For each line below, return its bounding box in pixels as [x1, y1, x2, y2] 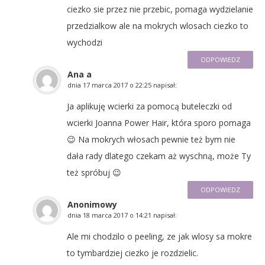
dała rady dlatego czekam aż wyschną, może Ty [67, 150, 251, 161]
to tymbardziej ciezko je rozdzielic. [67, 247, 198, 258]
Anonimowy [67, 198, 117, 210]
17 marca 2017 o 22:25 [83, 80, 151, 89]
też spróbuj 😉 [67, 166, 121, 178]
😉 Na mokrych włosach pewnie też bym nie [67, 133, 235, 145]
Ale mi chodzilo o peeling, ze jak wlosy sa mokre [67, 230, 252, 242]
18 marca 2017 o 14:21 [83, 210, 151, 219]
